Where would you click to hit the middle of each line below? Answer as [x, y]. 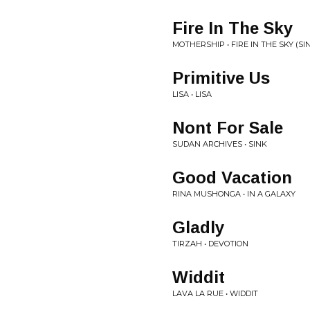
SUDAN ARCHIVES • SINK [220, 144]
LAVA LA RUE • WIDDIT [215, 293]
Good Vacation [232, 177]
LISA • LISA [192, 94]
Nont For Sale [228, 128]
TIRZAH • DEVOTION [210, 244]
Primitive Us [221, 78]
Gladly [198, 227]
